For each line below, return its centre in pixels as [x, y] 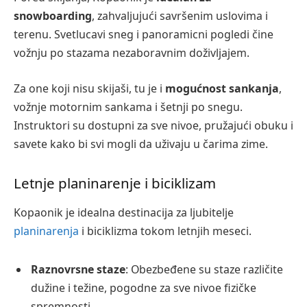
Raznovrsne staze [78, 269]
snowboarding [53, 16]
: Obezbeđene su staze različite [204, 269]
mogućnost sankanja [221, 88]
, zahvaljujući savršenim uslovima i [180, 16]
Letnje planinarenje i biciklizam [115, 183]
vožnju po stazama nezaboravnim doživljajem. [132, 53]
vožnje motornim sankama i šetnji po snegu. [128, 107]
